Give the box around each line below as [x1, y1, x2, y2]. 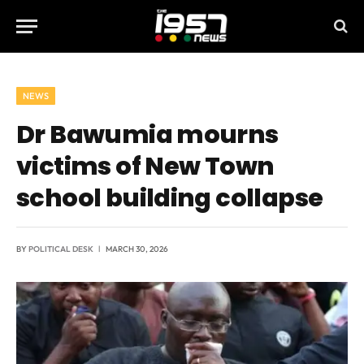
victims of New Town [16, 149, 275, 184]
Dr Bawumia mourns [16, 117, 279, 152]
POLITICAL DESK [28, 244, 93, 254]
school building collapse [16, 180, 323, 215]
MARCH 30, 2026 [106, 244, 168, 254]
